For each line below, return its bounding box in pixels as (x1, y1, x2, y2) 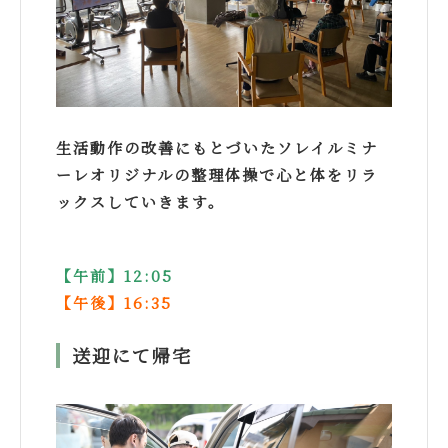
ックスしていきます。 (56, 191, 225, 213)
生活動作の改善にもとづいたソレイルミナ (56, 137, 378, 159)
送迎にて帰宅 (72, 342, 192, 369)
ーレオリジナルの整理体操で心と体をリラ (56, 164, 378, 186)
